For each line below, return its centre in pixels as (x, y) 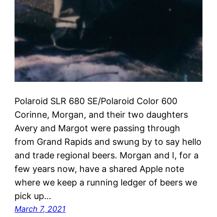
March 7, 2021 (40, 209)
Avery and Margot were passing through (98, 128)
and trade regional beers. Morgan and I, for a (107, 155)
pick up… (33, 196)
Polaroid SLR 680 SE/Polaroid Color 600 (96, 101)
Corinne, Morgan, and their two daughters (101, 115)
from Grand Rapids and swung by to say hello (108, 142)
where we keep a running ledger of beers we (106, 183)
